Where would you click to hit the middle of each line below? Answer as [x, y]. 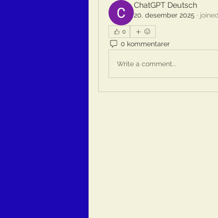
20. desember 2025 [164, 15]
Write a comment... [147, 64]
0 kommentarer [145, 44]
